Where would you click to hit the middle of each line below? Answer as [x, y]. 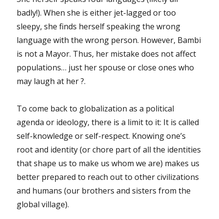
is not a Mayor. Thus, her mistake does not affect [107, 54]
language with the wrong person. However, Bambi [109, 40]
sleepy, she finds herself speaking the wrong [99, 26]
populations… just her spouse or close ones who [106, 67]
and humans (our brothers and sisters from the [104, 190]
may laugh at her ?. [53, 81]
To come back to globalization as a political [96, 108]
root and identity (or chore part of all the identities [109, 149]
